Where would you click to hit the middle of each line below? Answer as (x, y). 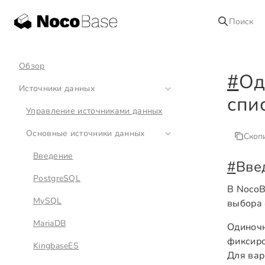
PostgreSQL (57, 178)
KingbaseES (56, 246)
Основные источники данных (85, 133)
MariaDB (50, 223)
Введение (53, 156)
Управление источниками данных (94, 111)
